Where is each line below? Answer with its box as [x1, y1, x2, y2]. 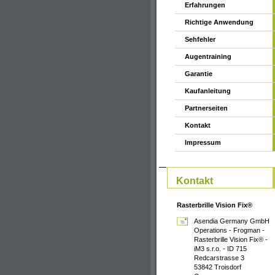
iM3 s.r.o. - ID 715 [194, 245, 247, 253]
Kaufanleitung [185, 87, 231, 95]
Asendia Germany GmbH [194, 217, 269, 225]
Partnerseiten [185, 104, 228, 112]
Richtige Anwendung [185, 18, 254, 26]
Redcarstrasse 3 [194, 254, 244, 262]
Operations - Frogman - [194, 227, 265, 234]
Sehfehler [185, 36, 215, 43]
